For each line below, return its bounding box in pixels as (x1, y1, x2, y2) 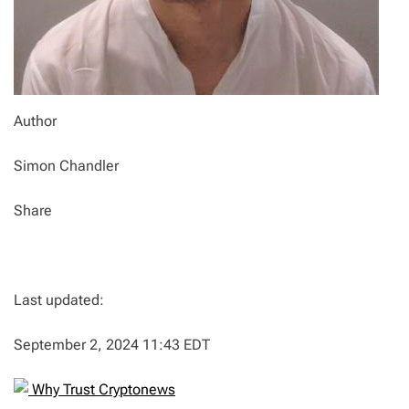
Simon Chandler (14, 157, 119, 175)
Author (14, 112, 57, 131)
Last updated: (14, 291, 104, 309)
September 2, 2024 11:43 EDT (14, 336, 210, 354)
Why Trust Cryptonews (32, 381, 175, 399)
